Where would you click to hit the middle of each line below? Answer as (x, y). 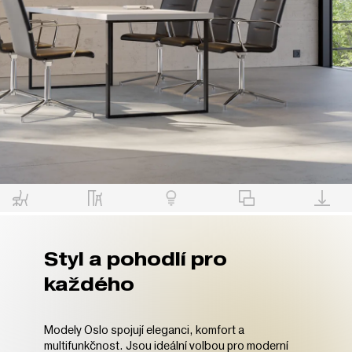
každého (89, 284)
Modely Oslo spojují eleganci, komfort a (144, 330)
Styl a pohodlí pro (136, 259)
